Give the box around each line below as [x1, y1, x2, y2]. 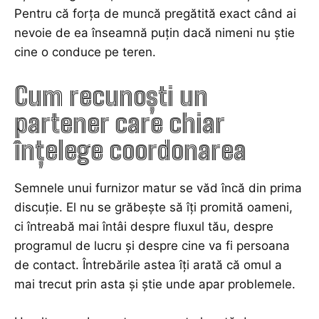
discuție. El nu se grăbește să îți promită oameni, [14, 200, 293, 215]
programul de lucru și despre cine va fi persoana [14, 239, 290, 253]
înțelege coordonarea [14, 135, 246, 167]
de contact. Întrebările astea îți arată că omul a [14, 258, 282, 273]
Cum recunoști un [14, 81, 208, 113]
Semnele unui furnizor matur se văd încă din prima [14, 181, 302, 196]
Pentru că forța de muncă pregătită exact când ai [14, 6, 296, 21]
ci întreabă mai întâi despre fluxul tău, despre [14, 219, 273, 234]
